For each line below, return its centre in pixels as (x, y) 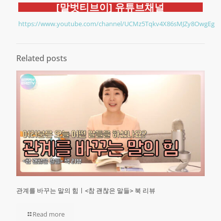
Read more (49, 214)
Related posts (42, 58)
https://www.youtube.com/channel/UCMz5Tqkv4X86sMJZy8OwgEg (116, 23)
